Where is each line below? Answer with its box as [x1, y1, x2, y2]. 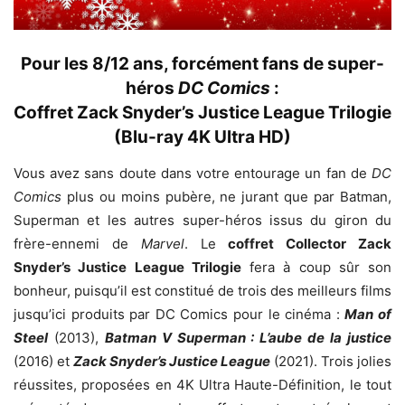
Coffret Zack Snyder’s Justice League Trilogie [14, 101, 391, 123]
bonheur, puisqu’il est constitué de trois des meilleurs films [14, 281, 391, 299]
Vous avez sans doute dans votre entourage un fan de [14, 164, 372, 182]
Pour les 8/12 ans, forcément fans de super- [21, 52, 384, 74]
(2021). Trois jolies [270, 352, 391, 370]
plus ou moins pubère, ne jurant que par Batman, [61, 187, 391, 205]
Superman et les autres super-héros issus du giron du [14, 211, 391, 229]
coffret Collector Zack [228, 234, 392, 252]
